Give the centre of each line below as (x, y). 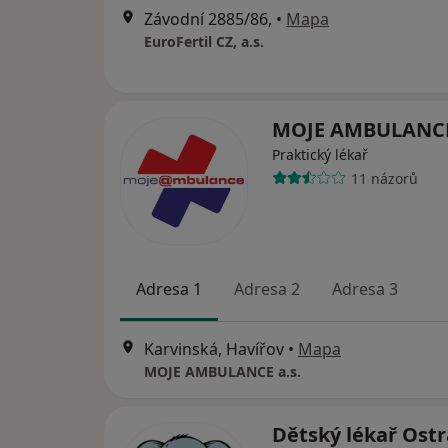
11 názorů (384, 178)
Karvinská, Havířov (214, 348)
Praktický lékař (320, 155)
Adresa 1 (169, 289)
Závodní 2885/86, (208, 19)
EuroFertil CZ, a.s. (204, 42)
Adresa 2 (267, 289)
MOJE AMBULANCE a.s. (222, 371)
